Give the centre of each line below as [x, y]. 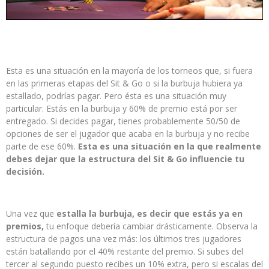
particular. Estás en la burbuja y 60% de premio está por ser [122, 109]
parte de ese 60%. [42, 147]
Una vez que [31, 214]
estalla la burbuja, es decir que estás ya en [150, 214]
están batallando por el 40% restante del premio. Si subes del [125, 252]
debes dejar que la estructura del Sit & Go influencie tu [125, 159]
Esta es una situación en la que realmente [170, 147]
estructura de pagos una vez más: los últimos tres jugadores [124, 239]
